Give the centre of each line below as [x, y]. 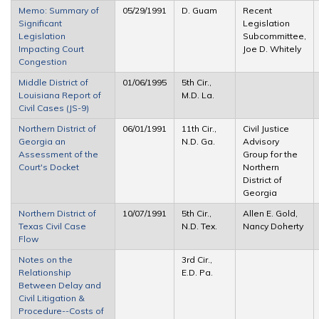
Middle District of [53, 82]
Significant [40, 23]
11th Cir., [199, 128]
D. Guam [199, 10]
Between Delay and [60, 285]
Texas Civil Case [52, 226]
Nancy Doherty [273, 226]
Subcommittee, [274, 36]
